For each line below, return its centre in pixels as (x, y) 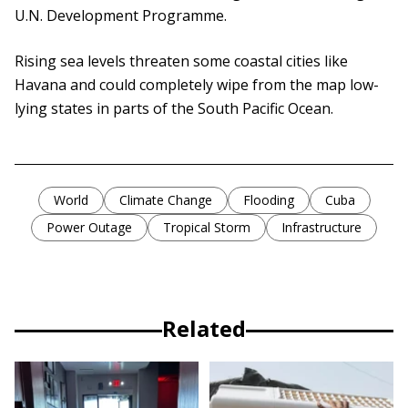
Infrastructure (321, 228)
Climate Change (165, 200)
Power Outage (89, 228)
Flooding (268, 200)
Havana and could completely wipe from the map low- (197, 85)
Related (204, 329)
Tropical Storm (207, 228)
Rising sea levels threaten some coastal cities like (181, 61)
